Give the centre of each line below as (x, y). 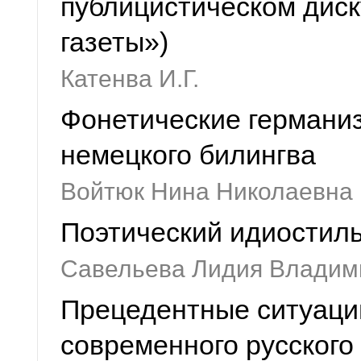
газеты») (114, 42)
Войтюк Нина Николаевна (207, 191)
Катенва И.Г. (130, 79)
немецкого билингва (188, 155)
